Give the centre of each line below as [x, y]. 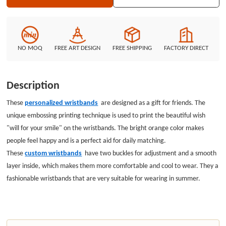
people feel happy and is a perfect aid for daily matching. [87, 140]
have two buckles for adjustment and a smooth [149, 153]
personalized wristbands [62, 102]
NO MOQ [30, 47]
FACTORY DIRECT [186, 47]
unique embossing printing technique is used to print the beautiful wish [106, 115]
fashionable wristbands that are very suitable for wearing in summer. [105, 178]
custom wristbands [53, 153]
